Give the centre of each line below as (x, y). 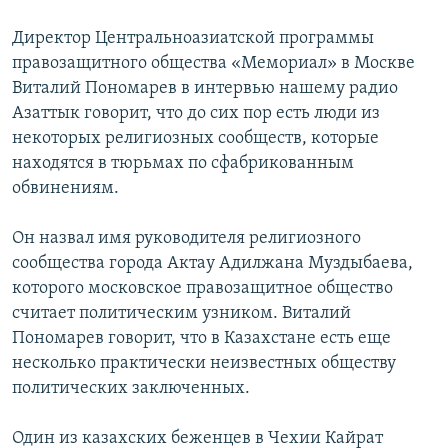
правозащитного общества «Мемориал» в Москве (213, 64)
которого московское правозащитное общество (202, 289)
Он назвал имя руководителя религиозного (186, 239)
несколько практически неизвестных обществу (204, 364)
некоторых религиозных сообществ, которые (195, 139)
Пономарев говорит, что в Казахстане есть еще (201, 339)
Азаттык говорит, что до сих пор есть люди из (196, 114)
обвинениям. (65, 189)
